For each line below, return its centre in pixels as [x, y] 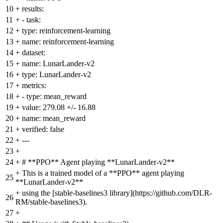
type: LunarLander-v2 [56, 74]
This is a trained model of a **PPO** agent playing [103, 173]
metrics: [34, 85]
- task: [31, 19]
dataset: [34, 52]
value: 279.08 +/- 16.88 [59, 107]
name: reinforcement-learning [68, 41]
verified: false [43, 129]
